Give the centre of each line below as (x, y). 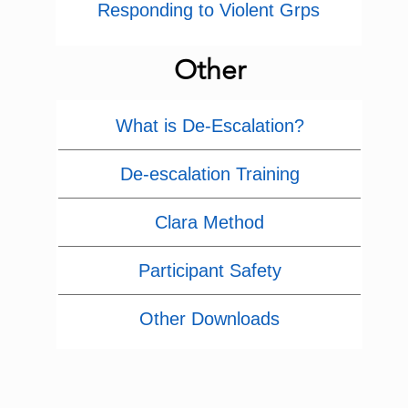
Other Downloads (210, 319)
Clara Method (210, 222)
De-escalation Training (209, 174)
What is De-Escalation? (209, 126)
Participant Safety (209, 270)
